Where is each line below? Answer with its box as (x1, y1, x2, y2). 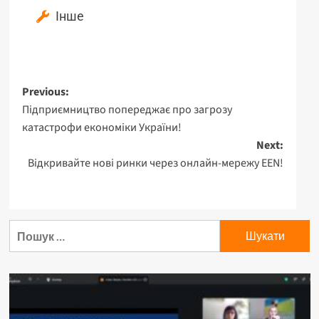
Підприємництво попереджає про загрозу (21, 101, 232, 117)
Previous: (21, 83, 69, 100)
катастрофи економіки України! (21, 119, 182, 135)
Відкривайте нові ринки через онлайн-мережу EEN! (27, 155, 283, 171)
